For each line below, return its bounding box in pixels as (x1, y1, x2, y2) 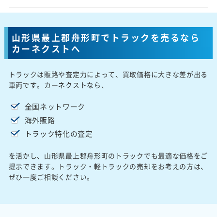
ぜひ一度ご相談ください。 (8, 171, 94, 182)
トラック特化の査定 (24, 128, 93, 139)
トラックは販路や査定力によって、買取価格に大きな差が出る (8, 69, 208, 79)
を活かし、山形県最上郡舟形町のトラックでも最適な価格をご (8, 150, 208, 160)
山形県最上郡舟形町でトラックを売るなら (11, 31, 201, 44)
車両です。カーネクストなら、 (8, 79, 108, 90)
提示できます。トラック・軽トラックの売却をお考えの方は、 (8, 161, 208, 171)
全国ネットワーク (24, 101, 86, 112)
